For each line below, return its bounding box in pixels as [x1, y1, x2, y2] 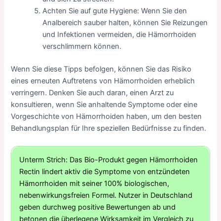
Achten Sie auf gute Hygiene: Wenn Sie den [42, 6, 187, 16]
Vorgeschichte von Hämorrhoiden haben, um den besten [11, 112, 202, 121]
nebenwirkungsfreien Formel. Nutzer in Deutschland [19, 191, 193, 200]
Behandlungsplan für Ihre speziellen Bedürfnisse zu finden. [11, 124, 207, 133]
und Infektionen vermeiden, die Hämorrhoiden [42, 30, 197, 39]
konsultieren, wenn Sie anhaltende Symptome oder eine [11, 100, 198, 110]
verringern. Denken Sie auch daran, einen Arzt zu [11, 88, 174, 98]
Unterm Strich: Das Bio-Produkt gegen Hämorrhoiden [19, 155, 198, 165]
